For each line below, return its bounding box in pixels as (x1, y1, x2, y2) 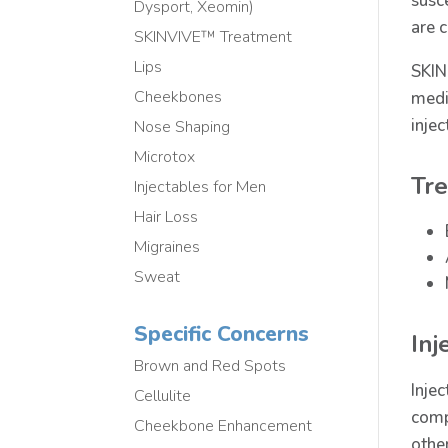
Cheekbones (134, 85, 223, 108)
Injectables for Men (134, 175, 267, 198)
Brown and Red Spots (134, 354, 287, 377)
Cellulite (134, 384, 192, 407)
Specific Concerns (134, 319, 310, 348)
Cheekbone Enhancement (134, 414, 313, 437)
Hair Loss (134, 205, 199, 228)
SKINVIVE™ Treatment (134, 25, 293, 48)
